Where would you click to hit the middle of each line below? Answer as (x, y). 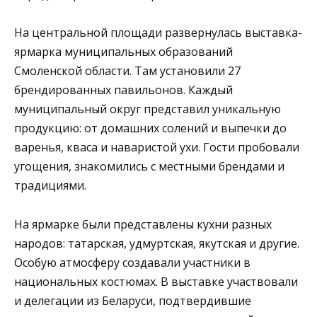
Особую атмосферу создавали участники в (132, 262)
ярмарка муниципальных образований (123, 52)
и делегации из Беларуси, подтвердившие (133, 300)
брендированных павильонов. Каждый (123, 90)
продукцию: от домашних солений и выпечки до (150, 128)
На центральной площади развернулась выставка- (158, 33)
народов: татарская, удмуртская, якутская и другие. (157, 243)
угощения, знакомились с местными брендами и (149, 167)
